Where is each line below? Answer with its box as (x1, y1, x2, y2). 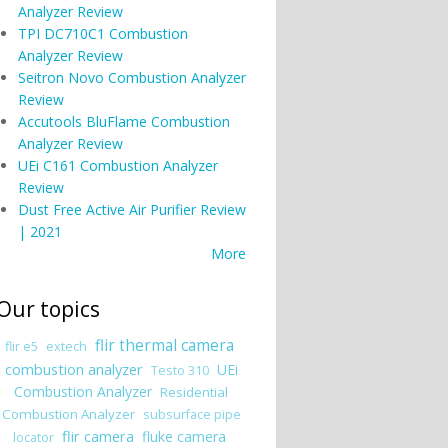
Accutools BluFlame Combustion (17, 112, 230, 131)
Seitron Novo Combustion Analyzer (17, 68, 246, 87)
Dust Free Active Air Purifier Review (17, 200, 246, 219)
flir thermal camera (94, 335, 234, 356)
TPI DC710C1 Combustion (17, 24, 188, 43)
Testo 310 (150, 362, 209, 379)
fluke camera (141, 427, 226, 446)
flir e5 (4, 338, 38, 355)
